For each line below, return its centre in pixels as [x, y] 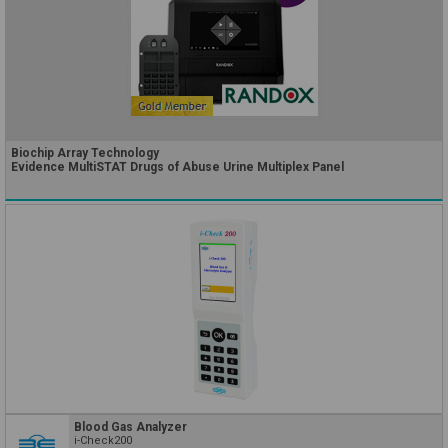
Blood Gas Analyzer [130, 426]
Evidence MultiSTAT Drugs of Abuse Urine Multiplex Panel [177, 166]
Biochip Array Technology [85, 152]
